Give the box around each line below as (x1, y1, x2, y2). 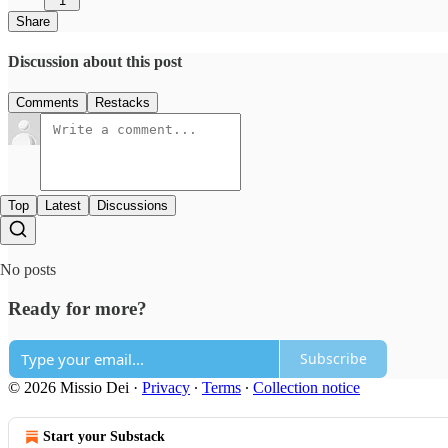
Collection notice (253, 378, 360, 396)
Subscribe (300, 349, 367, 369)
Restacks (95, 95, 150, 111)
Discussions (97, 198, 168, 214)
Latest (45, 198, 81, 214)
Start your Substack (43, 428, 165, 444)
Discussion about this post (8, 52, 182, 70)
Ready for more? (8, 297, 147, 319)
